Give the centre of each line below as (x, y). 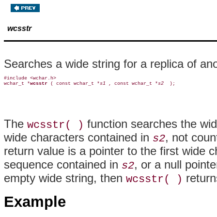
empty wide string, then (65, 178)
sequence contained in (63, 164)
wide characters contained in (78, 137)
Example (35, 202)
